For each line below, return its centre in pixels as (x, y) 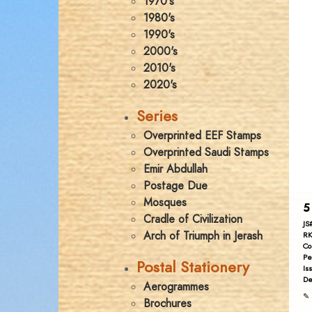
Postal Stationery (193, 267)
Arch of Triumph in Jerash (203, 236)
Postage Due (175, 186)
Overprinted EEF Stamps (202, 136)
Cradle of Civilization (193, 219)
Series (157, 116)
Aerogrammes (176, 287)
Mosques (165, 203)
